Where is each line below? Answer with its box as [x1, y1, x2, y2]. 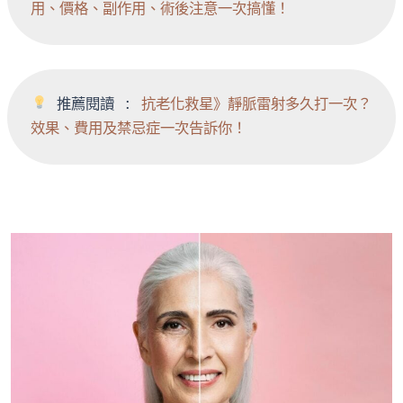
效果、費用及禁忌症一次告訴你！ [31, 120, 247, 138]
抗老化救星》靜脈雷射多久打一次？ [141, 95, 372, 113]
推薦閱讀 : [48, 95, 142, 113]
